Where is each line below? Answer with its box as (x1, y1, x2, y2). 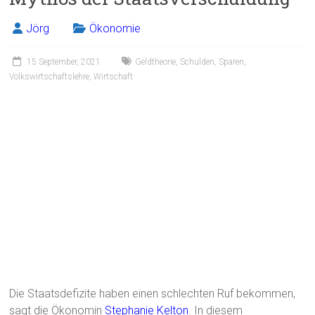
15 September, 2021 (27, 57, 101, 67)
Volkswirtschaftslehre (9, 72, 90, 82)
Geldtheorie (135, 57, 176, 67)
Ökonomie (89, 22, 141, 36)
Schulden (180, 57, 215, 67)
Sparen (219, 57, 245, 67)
